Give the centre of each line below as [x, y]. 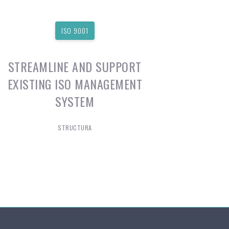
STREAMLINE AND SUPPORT [75, 66]
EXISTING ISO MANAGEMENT [75, 84]
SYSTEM [75, 101]
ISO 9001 [75, 30]
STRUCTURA [75, 128]
